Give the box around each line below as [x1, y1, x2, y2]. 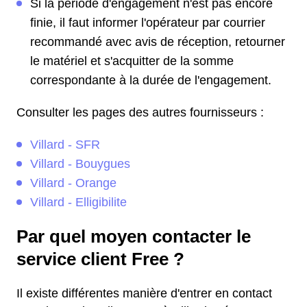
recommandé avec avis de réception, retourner [30, 35, 285, 49]
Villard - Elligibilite [30, 195, 127, 209]
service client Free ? [16, 249, 184, 269]
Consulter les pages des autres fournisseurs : [16, 106, 264, 119]
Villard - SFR [30, 138, 100, 151]
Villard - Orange [30, 176, 116, 190]
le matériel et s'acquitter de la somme [30, 54, 234, 68]
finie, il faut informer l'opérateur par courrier [30, 16, 265, 29]
